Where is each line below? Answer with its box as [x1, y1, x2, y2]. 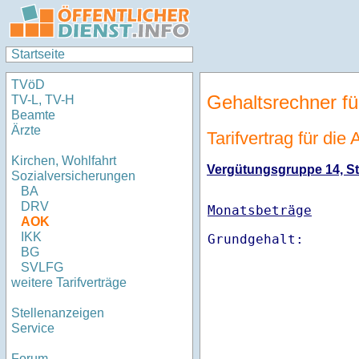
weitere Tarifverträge [11, 276, 127, 290]
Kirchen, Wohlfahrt [11, 154, 116, 168]
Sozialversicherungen [11, 169, 135, 184]
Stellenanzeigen [11, 306, 104, 321]
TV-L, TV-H [11, 93, 75, 107]
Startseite [11, 47, 65, 61]
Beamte [11, 108, 55, 123]
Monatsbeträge [208, 203, 312, 219]
